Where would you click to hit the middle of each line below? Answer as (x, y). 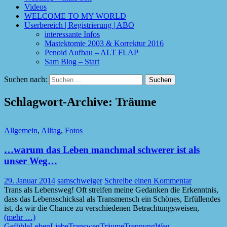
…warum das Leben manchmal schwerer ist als (102, 150)
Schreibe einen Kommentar (148, 181)
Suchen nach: (26, 79)
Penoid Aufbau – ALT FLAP (91, 52)
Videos (35, 7)
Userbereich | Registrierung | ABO (79, 25)
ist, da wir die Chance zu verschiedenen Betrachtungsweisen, (102, 208)
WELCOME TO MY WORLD (75, 16)
